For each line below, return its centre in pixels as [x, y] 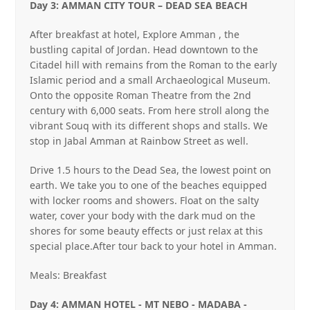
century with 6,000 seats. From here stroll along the [150, 110]
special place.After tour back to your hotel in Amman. [154, 246]
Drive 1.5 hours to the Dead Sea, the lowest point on [151, 170]
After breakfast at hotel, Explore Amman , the [135, 34]
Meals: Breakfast [69, 275]
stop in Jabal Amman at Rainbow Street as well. [139, 141]
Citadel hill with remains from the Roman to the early [154, 65]
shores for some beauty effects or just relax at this [147, 231]
